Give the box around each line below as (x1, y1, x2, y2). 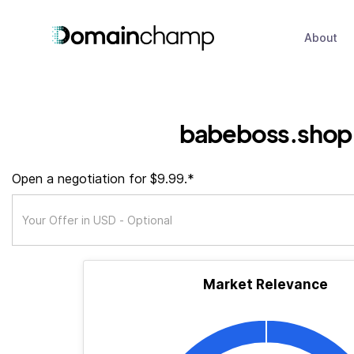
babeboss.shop (179, 118, 352, 149)
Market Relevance (203, 277, 328, 292)
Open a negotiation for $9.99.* (12, 171, 194, 186)
